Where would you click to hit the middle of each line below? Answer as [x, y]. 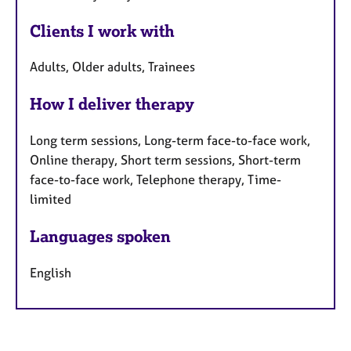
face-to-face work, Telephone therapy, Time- [156, 180]
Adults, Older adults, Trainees [112, 67]
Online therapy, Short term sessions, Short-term [165, 160]
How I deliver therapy [112, 104]
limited [51, 199]
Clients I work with [102, 31]
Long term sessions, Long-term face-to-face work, [170, 141]
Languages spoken [100, 237]
